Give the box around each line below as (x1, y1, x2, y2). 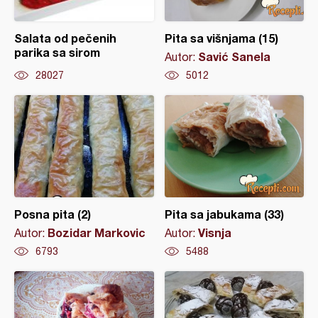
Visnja (197, 226, 231, 239)
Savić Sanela (197, 50, 270, 63)
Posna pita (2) (14, 207, 91, 221)
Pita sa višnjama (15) (164, 31, 278, 45)
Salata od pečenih (14, 31, 116, 45)
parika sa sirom (14, 45, 100, 59)
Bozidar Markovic (48, 226, 146, 239)
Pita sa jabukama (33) (164, 207, 284, 221)
